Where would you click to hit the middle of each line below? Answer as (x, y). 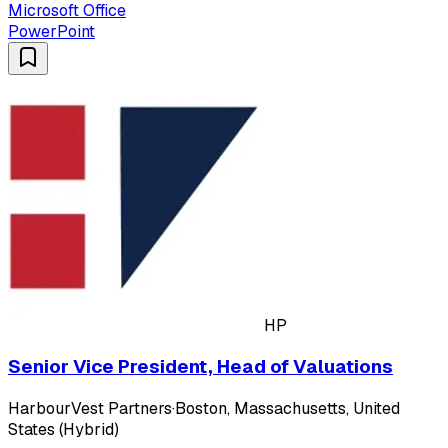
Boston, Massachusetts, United (287, 409)
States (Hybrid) (63, 430)
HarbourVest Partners (90, 409)
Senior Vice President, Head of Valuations (200, 367)
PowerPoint (51, 31)
